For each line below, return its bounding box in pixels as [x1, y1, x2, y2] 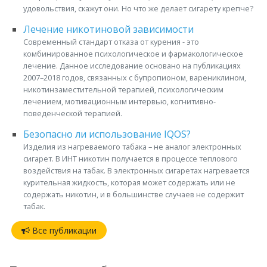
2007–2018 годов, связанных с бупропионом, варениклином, [23, 72, 246, 83]
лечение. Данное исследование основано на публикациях [23, 60, 241, 72]
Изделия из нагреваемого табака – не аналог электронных [23, 141, 241, 153]
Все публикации [30, 225, 97, 237]
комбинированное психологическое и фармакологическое [23, 48, 243, 60]
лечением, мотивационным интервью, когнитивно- [23, 96, 216, 107]
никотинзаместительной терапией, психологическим [23, 84, 223, 95]
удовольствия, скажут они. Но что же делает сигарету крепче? [23, 3, 253, 14]
